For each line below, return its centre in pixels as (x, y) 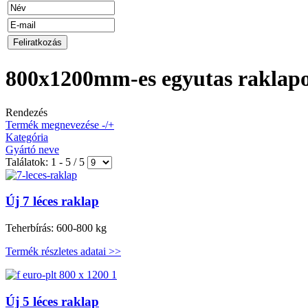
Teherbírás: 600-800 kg (56, 228)
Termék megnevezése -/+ (60, 124)
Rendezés (26, 112)
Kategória (27, 137)
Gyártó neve (32, 149)
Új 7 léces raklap (52, 201)
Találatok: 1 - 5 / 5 (46, 162)
